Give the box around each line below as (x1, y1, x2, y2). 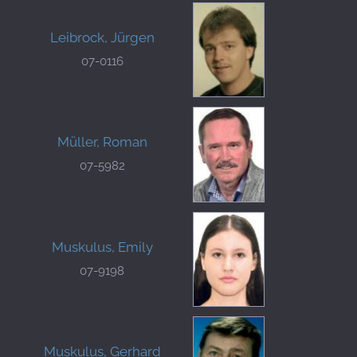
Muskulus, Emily (51, 238, 153, 255)
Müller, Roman (57, 134, 147, 151)
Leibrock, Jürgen (49, 29, 155, 45)
